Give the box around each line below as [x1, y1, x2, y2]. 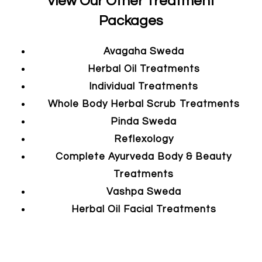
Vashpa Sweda [106, 186, 181, 197]
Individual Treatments [89, 81, 198, 92]
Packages [99, 13, 163, 28]
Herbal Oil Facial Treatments [71, 204, 216, 215]
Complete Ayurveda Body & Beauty [56, 151, 232, 162]
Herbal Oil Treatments [87, 63, 200, 74]
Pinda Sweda [111, 116, 177, 127]
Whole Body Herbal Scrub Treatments [47, 98, 240, 109]
